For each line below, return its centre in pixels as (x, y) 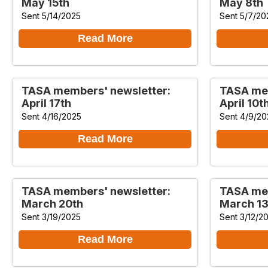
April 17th (46, 103)
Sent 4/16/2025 (51, 116)
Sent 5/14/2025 (51, 16)
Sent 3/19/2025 (51, 217)
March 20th (52, 203)
